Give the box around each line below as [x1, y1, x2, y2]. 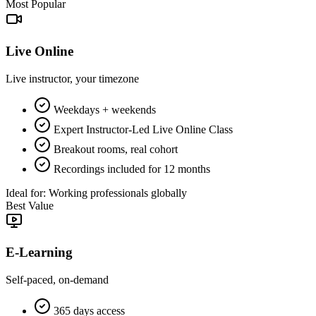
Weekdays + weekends [54, 103, 156, 116]
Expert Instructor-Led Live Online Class [54, 123, 233, 135]
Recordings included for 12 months [54, 162, 210, 175]
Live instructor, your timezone [6, 72, 139, 85]
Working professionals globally [49, 186, 187, 199]
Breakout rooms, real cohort [54, 142, 178, 155]
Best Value [6, 199, 54, 212]
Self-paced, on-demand [6, 274, 109, 286]
